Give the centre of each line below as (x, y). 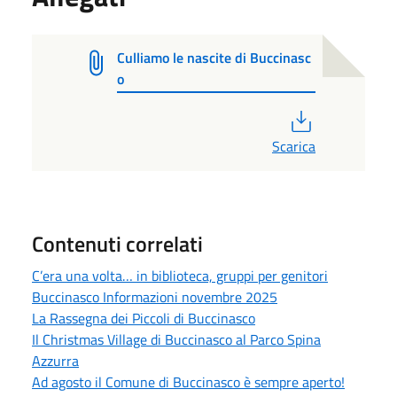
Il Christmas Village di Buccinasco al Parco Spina (176, 339)
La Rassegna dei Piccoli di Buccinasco (144, 318)
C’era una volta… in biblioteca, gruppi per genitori (180, 275)
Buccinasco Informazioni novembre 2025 (155, 296)
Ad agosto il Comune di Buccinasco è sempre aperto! (188, 381)
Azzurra (55, 360)
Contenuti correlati (117, 243)
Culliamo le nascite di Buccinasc (214, 57)
